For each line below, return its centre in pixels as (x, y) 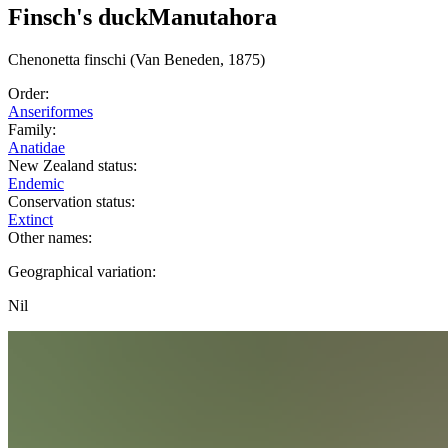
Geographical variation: (82, 272)
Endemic (36, 184)
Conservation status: (71, 202)
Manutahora (212, 17)
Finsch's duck (78, 17)
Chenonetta (44, 60)
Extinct (30, 220)
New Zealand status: (72, 166)
